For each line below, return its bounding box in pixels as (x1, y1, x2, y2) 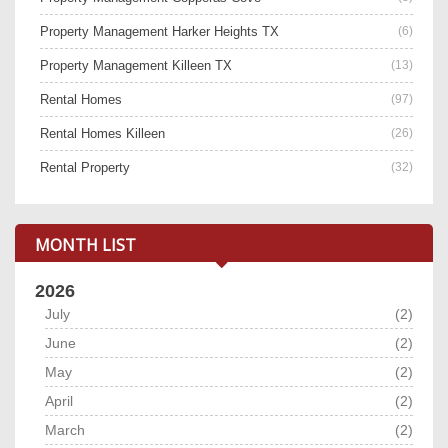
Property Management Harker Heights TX (40, 24, 279, 40)
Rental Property (40, 160, 130, 176)
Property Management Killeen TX (40, 58, 232, 74)
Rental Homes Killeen (40, 126, 165, 142)
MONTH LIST (35, 234, 136, 257)
